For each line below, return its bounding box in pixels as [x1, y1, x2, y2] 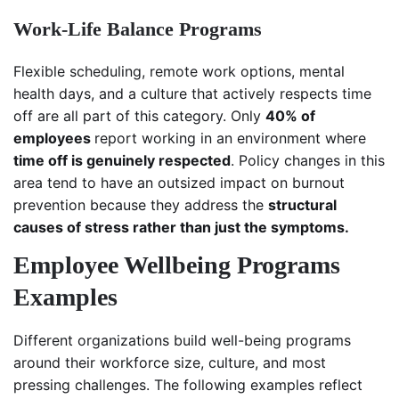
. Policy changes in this [231, 151, 385, 170]
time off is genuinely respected [13, 151, 231, 170]
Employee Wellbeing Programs [13, 251, 340, 280]
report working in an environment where [94, 129, 366, 148]
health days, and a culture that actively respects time [13, 85, 371, 103]
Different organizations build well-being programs [13, 331, 351, 350]
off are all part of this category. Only [13, 107, 265, 126]
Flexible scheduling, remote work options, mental [13, 62, 345, 81]
